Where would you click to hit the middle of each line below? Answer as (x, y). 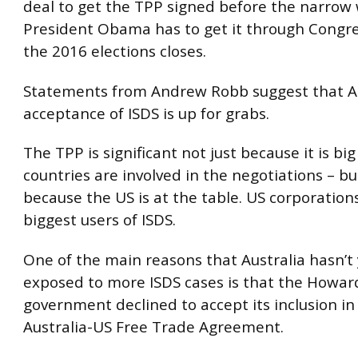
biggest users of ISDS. (99, 220)
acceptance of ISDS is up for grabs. (146, 113)
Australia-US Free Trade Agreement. (153, 326)
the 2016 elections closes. (115, 52)
